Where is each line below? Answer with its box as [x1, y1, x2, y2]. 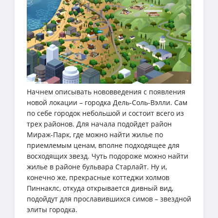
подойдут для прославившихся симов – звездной [27, 194, 191, 204]
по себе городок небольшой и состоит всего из [27, 109, 184, 118]
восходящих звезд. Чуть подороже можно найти [27, 151, 188, 161]
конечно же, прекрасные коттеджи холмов [27, 173, 169, 182]
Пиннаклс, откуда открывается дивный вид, [27, 183, 173, 193]
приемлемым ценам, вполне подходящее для [27, 141, 180, 150]
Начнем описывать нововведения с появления [27, 87, 185, 97]
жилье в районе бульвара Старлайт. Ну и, [27, 162, 167, 172]
